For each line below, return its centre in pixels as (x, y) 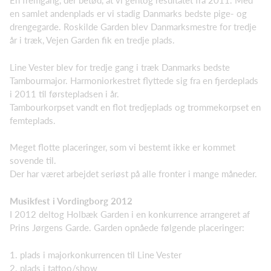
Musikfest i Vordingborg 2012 (71, 201)
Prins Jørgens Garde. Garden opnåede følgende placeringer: (127, 228)
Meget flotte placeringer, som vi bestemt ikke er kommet (122, 147)
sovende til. (33, 161)
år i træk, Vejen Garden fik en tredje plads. (92, 40)
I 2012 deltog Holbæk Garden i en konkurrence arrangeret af (130, 214)
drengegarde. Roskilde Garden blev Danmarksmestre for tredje (133, 27)
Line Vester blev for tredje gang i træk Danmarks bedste (120, 67)
